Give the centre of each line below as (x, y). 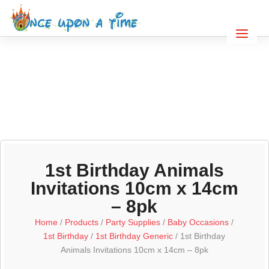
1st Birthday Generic (134, 236)
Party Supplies (133, 222)
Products (82, 222)
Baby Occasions (198, 222)
